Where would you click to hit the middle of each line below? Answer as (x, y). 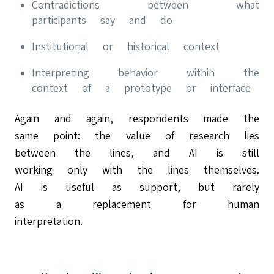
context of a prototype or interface (141, 88)
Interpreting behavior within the (146, 72)
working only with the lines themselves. (137, 170)
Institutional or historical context (126, 46)
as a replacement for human (137, 204)
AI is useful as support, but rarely (137, 187)
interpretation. (56, 221)
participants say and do (102, 20)
